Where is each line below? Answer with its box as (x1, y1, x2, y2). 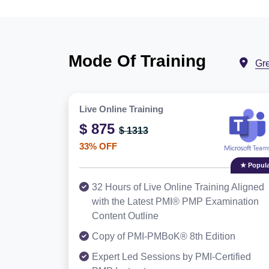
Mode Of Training (68, 51, 206, 70)
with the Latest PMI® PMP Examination (92, 196, 259, 207)
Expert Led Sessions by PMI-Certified (92, 252, 251, 262)
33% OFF (79, 141, 117, 151)
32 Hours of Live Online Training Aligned (92, 182, 264, 192)
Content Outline (92, 211, 159, 221)
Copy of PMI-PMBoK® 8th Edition (92, 231, 235, 241)
